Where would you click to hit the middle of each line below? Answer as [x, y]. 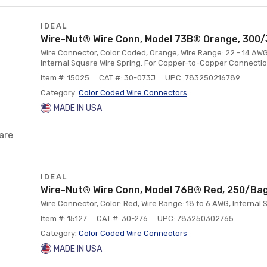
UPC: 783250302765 [195, 218]
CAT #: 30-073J [127, 78]
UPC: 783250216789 [203, 78]
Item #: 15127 [64, 218]
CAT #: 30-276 [122, 218]
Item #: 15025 [65, 78]
